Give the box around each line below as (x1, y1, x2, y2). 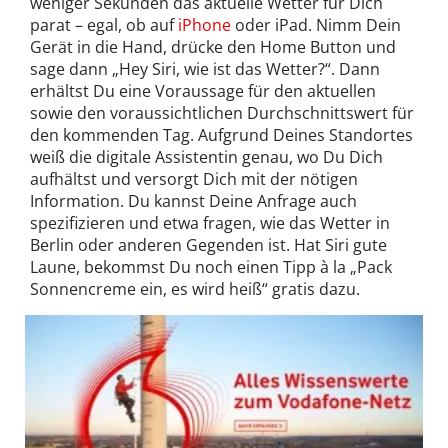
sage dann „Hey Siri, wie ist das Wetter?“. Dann (30, 58, 380, 81)
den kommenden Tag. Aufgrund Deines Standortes (30, 124, 413, 147)
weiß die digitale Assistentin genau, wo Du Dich (30, 146, 383, 169)
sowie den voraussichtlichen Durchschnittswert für (30, 102, 414, 125)
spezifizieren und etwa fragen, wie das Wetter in (30, 212, 390, 235)
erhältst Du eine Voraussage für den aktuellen (30, 80, 376, 103)
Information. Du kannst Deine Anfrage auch (30, 190, 357, 213)
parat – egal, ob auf (30, 14, 178, 37)
